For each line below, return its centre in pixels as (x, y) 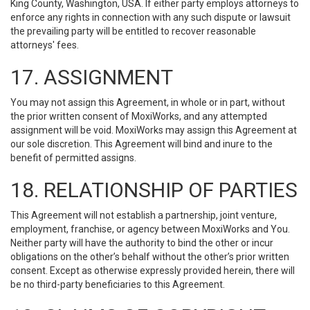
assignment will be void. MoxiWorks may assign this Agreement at (154, 130)
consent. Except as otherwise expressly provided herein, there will (153, 271)
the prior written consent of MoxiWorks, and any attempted (139, 116)
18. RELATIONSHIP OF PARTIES (154, 190)
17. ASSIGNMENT (92, 77)
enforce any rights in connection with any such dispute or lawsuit (151, 17)
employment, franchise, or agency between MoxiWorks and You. (150, 229)
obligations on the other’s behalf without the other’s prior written (150, 257)
